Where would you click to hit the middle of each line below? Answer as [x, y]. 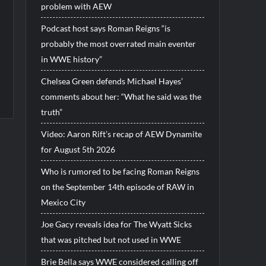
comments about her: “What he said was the [121, 96]
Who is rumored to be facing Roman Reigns [120, 171]
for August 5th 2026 [78, 149]
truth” [51, 112]
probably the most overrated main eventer [118, 43]
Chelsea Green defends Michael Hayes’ [112, 81]
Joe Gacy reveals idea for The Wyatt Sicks [116, 224]
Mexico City [63, 202]
